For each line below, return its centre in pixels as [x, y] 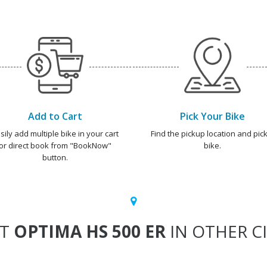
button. [55, 157]
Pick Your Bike [212, 116]
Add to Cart [55, 116]
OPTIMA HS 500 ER [89, 231]
